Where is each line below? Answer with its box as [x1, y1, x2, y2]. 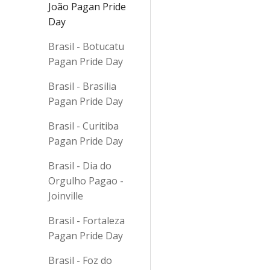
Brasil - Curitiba [48, 119, 119, 133]
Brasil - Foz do [48, 254, 112, 267]
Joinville [48, 189, 83, 202]
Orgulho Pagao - [48, 174, 124, 187]
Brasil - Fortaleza [48, 214, 125, 227]
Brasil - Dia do [48, 159, 111, 172]
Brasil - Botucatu [48, 40, 124, 53]
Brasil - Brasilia [48, 80, 116, 93]
